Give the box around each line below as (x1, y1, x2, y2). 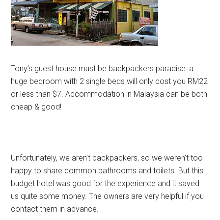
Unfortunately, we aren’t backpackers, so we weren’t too (11, 153, 203, 163)
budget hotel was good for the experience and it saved (11, 179, 200, 188)
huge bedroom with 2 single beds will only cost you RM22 (11, 77, 208, 86)
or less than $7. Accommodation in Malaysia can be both (11, 89, 208, 99)
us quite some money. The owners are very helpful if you (11, 192, 204, 201)
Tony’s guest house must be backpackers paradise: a (11, 64, 194, 73)
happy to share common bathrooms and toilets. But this (11, 166, 204, 175)
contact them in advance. (11, 204, 99, 214)
